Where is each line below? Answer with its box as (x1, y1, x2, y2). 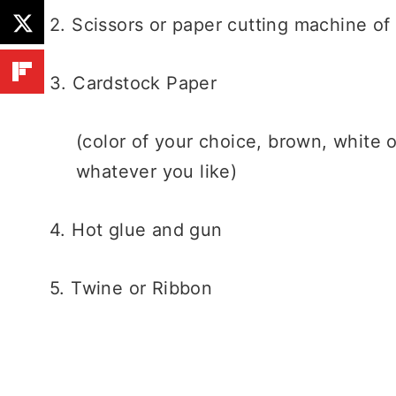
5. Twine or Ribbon (49, 277, 213, 299)
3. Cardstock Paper (49, 72, 217, 94)
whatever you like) (76, 160, 238, 182)
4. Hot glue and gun (49, 218, 223, 240)
